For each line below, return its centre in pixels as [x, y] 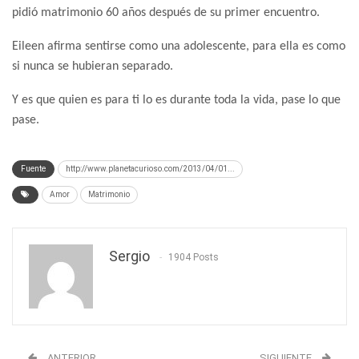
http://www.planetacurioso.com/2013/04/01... [150, 168]
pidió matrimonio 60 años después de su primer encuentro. [166, 12]
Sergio [129, 256]
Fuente [33, 168]
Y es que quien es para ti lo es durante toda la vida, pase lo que [176, 100]
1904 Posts [194, 257]
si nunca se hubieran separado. [93, 66]
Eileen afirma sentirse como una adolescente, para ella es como [179, 46]
